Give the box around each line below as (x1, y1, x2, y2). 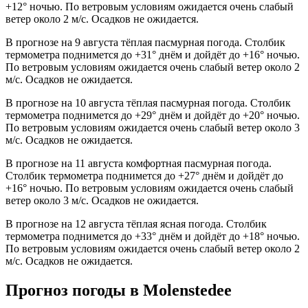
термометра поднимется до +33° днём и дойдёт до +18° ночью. (5, 230, 300, 243)
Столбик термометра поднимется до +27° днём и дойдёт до (5, 170, 283, 182)
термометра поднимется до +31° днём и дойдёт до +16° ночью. (5, 49, 300, 61)
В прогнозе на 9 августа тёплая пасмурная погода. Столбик (5, 36, 285, 49)
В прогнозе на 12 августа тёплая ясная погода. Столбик (5, 218, 267, 230)
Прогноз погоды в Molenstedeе (5, 281, 232, 300)
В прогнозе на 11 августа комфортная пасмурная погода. (5, 157, 272, 170)
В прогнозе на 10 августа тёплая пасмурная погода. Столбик (5, 97, 291, 109)
